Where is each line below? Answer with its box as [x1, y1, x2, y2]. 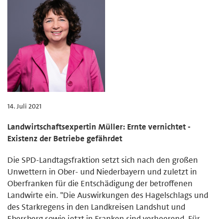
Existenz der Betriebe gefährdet [7, 132, 122, 144]
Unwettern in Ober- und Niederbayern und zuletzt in [7, 166, 197, 177]
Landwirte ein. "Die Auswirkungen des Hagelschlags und [7, 189, 208, 200]
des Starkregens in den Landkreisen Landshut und [7, 201, 185, 212]
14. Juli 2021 [7, 101, 42, 110]
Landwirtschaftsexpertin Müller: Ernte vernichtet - [7, 121, 191, 132]
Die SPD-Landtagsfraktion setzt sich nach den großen [7, 154, 198, 165]
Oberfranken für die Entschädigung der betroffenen [7, 177, 193, 189]
